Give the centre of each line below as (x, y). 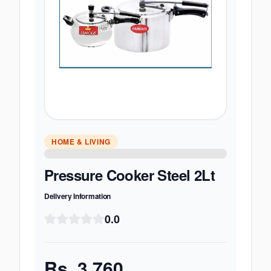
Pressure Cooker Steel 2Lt (129, 175)
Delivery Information (77, 196)
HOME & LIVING (81, 142)
